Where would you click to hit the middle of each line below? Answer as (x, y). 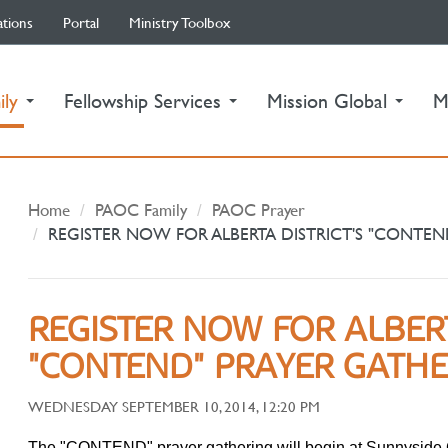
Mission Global (329, 100)
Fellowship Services (145, 100)
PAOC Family (141, 209)
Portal (81, 22)
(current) (59, 99)
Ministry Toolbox (180, 22)
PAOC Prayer (259, 209)
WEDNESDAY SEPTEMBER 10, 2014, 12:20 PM (174, 406)
